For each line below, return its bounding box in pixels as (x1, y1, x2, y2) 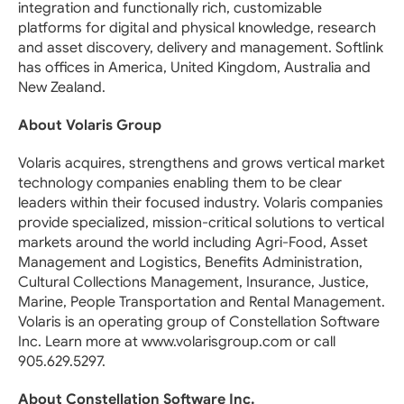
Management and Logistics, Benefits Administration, (18, 253, 363, 271)
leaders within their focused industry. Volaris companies (18, 194, 383, 212)
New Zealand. (18, 78, 106, 96)
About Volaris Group (18, 116, 161, 134)
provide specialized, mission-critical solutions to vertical (18, 214, 384, 232)
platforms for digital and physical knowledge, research (18, 19, 376, 37)
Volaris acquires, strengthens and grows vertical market (18, 154, 385, 172)
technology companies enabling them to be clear (18, 174, 342, 192)
